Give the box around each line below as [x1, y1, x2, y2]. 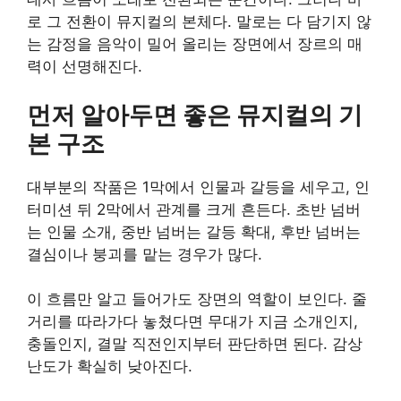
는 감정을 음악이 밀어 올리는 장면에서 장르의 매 [27, 35, 363, 54]
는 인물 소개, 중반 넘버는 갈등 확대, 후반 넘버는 [27, 222, 361, 241]
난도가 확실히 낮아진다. [27, 357, 192, 376]
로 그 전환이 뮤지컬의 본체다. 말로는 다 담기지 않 [27, 13, 371, 31]
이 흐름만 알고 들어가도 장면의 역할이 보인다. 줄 [27, 290, 367, 309]
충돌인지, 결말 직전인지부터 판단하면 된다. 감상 [27, 335, 363, 354]
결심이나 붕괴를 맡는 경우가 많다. [27, 244, 262, 263]
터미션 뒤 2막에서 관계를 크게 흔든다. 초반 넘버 [27, 200, 361, 218]
